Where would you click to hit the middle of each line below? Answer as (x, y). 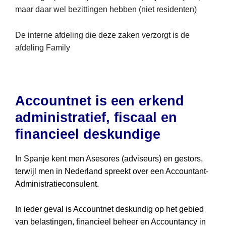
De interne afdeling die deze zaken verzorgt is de (102, 35)
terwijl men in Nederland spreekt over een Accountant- (112, 171)
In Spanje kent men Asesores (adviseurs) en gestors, (109, 158)
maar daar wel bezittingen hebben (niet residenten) (106, 9)
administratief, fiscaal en (96, 117)
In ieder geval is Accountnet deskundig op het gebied (109, 209)
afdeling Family (43, 47)
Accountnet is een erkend (100, 101)
